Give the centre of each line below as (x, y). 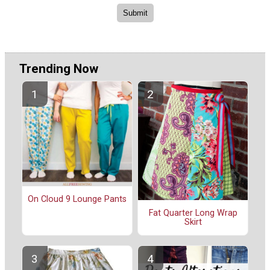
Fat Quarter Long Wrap (193, 213)
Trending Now (59, 68)
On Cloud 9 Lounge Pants (77, 199)
